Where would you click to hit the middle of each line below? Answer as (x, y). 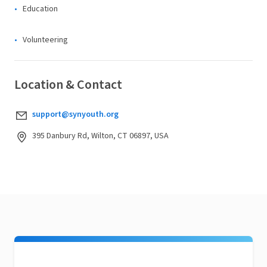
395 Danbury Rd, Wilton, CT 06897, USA (100, 136)
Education (40, 9)
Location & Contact (68, 85)
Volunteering (45, 40)
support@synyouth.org (75, 114)
